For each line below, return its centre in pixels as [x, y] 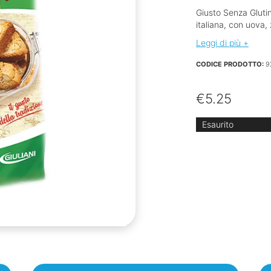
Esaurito [218, 125]
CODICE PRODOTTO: [230, 64]
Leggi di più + [222, 43]
